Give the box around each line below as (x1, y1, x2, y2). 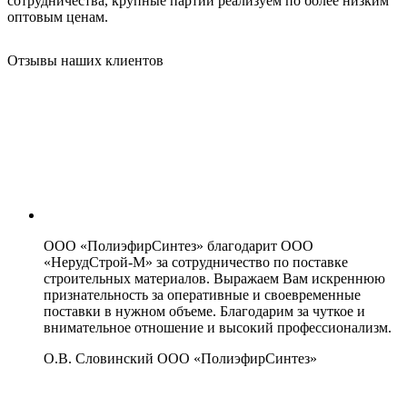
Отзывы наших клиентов (7, 52, 164, 68)
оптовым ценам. (7, 8, 108, 25)
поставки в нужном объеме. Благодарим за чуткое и (44, 303, 365, 319)
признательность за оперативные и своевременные (44, 286, 361, 303)
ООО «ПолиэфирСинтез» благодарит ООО (44, 237, 313, 253)
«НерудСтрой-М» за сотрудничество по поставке (44, 253, 348, 270)
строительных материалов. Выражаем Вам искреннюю (44, 270, 385, 286)
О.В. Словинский (44, 350, 157, 366)
